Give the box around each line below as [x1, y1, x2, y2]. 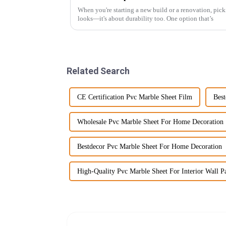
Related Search [67, 65, 130, 76]
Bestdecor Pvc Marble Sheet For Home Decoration [77, 142, 222, 150]
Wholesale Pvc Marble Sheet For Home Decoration [77, 118, 223, 126]
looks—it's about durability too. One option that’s [78, 14, 213, 22]
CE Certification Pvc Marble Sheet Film [77, 93, 192, 101]
